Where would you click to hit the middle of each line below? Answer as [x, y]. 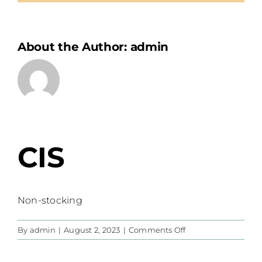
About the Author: [74, 47]
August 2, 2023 [92, 230]
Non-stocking [50, 200]
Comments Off [157, 230]
